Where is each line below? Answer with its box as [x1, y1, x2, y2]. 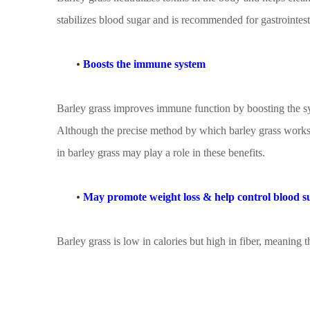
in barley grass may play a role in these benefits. [57, 147, 265, 158]
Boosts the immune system [83, 58, 206, 70]
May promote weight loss [83, 191, 200, 203]
